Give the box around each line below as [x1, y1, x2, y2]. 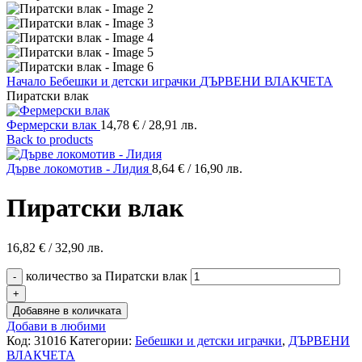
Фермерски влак [6, 118, 100, 132]
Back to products [6, 133, 93, 146]
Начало [6, 74, 49, 88]
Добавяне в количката [13, 304, 121, 317]
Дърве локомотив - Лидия [6, 162, 152, 175]
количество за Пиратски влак [26, 268, 187, 283]
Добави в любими [6, 318, 106, 333]
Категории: [69, 333, 132, 347]
